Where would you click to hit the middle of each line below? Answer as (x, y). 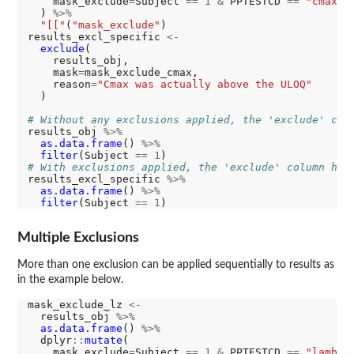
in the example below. (70, 280)
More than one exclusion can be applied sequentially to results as (176, 265)
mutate (103, 341)
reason (59, 85)
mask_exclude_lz (78, 305)
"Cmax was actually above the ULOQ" (204, 85)
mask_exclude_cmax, (141, 73)
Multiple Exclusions (78, 238)
